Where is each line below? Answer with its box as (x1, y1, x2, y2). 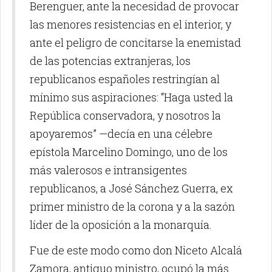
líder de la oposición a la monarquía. (30, 217, 212, 232)
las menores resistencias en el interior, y (30, 16, 231, 32)
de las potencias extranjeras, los (30, 53, 191, 68)
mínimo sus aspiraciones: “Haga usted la (30, 89, 233, 104)
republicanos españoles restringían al (30, 71, 220, 86)
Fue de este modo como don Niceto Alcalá (30, 242, 242, 257)
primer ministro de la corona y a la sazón (30, 199, 235, 214)
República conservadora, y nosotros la (30, 107, 221, 123)
